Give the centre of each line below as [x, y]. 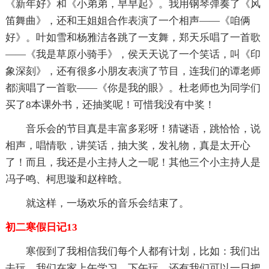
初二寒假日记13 [41, 227]
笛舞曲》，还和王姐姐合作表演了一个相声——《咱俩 [128, 20]
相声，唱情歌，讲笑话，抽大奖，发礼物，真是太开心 [128, 145]
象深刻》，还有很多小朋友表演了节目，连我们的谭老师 [133, 71]
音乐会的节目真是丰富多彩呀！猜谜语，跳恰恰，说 [143, 128]
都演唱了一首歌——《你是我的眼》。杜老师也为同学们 [133, 88]
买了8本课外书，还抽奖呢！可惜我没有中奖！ [110, 104]
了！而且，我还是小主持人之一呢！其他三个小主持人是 [133, 162]
